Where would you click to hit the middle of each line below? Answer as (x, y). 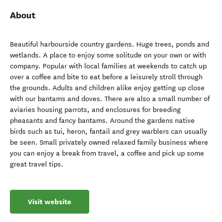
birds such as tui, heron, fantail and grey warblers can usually (109, 132)
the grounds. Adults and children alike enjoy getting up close (107, 88)
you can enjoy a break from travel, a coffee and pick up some (107, 153)
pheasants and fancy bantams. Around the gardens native (102, 121)
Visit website (50, 202)
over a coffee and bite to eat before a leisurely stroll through (106, 77)
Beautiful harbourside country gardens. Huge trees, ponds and (110, 44)
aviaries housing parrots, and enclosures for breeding (95, 110)
